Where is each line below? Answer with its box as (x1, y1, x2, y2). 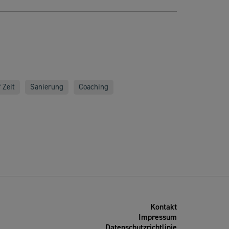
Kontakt (150, 201, 177, 212)
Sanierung (30, 82, 63, 92)
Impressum (139, 212, 177, 222)
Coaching (79, 82, 108, 92)
